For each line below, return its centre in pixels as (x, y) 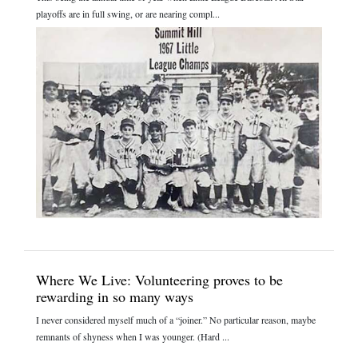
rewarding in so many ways (115, 296)
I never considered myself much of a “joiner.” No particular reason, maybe (176, 319)
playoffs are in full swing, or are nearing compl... (128, 13)
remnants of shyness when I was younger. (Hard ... (133, 336)
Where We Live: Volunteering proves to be (159, 279)
